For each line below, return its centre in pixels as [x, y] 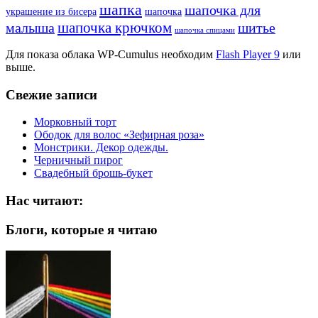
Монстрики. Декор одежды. [101, 148]
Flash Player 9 [248, 54]
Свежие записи [51, 94]
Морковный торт [75, 122]
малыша [30, 27]
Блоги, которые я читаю [82, 229]
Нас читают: [44, 201]
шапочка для [223, 10]
